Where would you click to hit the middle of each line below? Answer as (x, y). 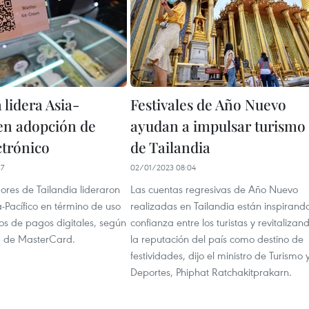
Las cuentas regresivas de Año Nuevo (214, 189)
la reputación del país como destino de (217, 239)
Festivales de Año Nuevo (208, 104)
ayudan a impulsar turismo (218, 126)
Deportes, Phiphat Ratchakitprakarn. (211, 272)
